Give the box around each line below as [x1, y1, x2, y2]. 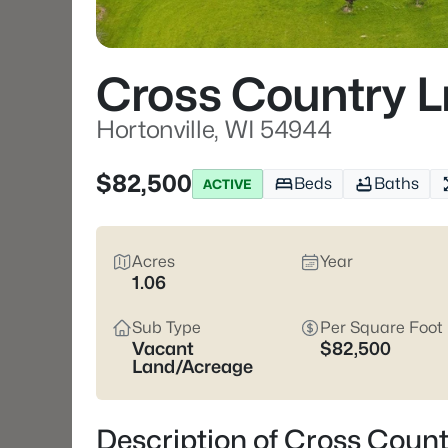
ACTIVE [203, 175, 252, 192]
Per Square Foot [320, 318, 443, 337]
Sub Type [132, 318, 201, 337]
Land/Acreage [132, 356, 253, 377]
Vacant [132, 338, 194, 359]
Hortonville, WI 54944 [96, 115, 332, 144]
